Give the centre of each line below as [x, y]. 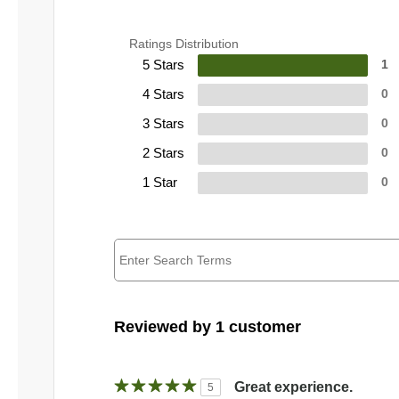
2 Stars [163, 153]
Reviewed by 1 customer [208, 327]
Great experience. [293, 387]
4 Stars [163, 94]
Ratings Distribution [184, 44]
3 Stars [163, 124]
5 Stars [163, 65]
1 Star [160, 183]
